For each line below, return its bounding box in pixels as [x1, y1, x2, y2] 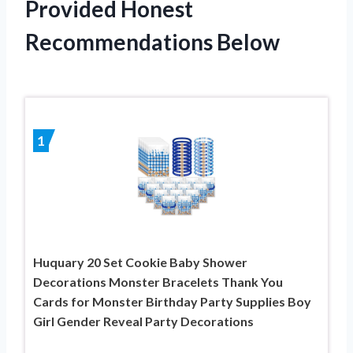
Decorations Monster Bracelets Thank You [33, 274, 283, 290]
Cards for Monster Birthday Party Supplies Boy [33, 294, 311, 310]
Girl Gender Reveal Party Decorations [33, 314, 254, 329]
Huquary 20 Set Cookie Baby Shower [33, 255, 247, 270]
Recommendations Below [25, 28, 280, 56]
